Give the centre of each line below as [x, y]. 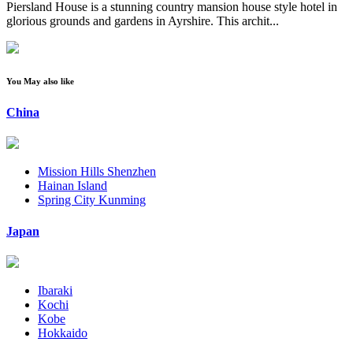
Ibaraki [55, 290]
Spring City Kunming [92, 200]
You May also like [40, 82]
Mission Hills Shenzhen [97, 172]
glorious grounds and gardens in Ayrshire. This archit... [143, 21]
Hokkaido [63, 333]
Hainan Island [72, 186]
